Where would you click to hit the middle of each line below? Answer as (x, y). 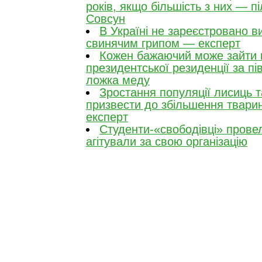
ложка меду (118, 80)
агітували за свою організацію (167, 142)
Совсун (106, 19)
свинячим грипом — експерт (163, 43)
